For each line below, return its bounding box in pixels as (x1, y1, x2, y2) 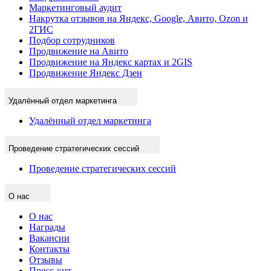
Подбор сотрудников (29, 34, 115, 45)
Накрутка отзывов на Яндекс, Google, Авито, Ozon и (29, 13, 248, 24)
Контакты (29, 243, 70, 254)
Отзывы (29, 254, 62, 265)
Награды (29, 221, 65, 232)
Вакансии (29, 232, 70, 243)
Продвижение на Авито (29, 45, 128, 56)
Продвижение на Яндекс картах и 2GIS (29, 56, 192, 67)
